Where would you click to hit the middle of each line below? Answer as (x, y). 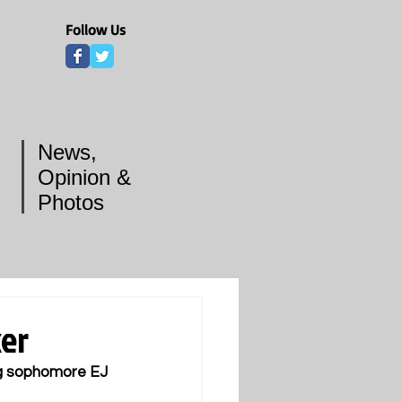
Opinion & (84, 177)
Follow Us (96, 30)
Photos (71, 202)
